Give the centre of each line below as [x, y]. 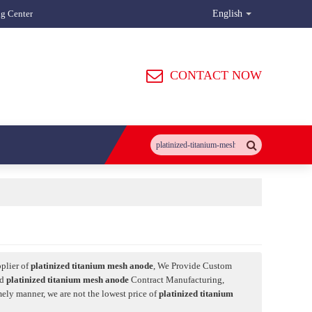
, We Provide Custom [193, 266]
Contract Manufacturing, [177, 280]
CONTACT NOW [216, 75]
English [227, 14]
